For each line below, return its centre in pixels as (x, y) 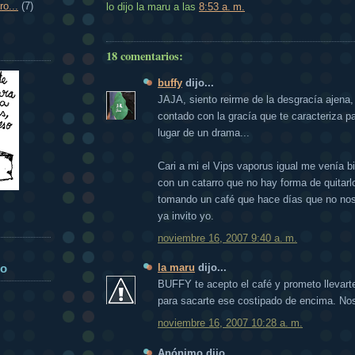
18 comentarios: (145, 56)
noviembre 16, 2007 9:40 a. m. (227, 238)
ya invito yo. (186, 216)
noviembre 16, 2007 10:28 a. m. (230, 323)
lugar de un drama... (204, 133)
